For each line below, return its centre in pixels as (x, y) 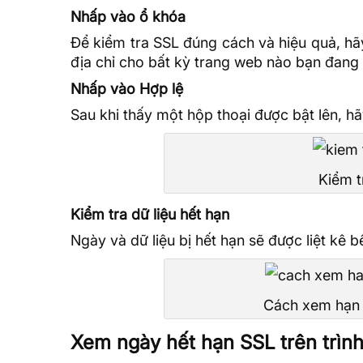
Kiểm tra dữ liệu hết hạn (150, 214)
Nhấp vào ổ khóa (128, 16)
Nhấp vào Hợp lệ (127, 88)
